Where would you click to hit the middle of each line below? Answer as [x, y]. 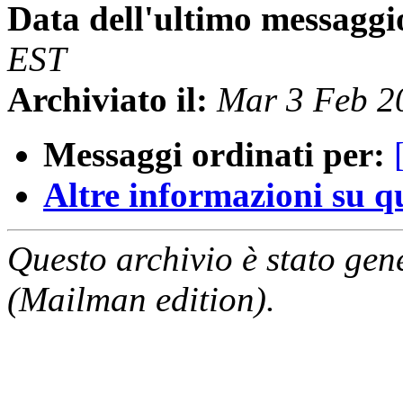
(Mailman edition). [141, 300]
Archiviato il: [107, 100]
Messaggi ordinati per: [214, 155]
